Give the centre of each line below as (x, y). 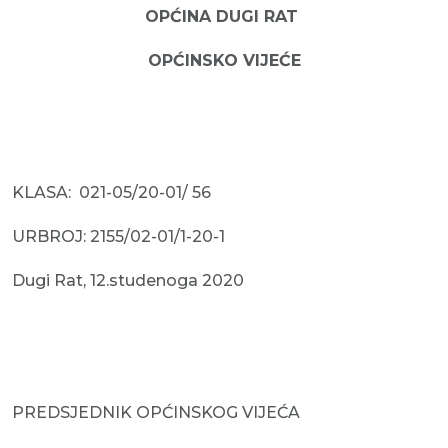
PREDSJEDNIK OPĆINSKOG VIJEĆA (156, 412)
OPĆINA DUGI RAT (224, 16)
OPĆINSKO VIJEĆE (224, 60)
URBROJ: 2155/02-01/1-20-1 (118, 236)
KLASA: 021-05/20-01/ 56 (111, 192)
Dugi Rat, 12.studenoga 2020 (128, 280)
